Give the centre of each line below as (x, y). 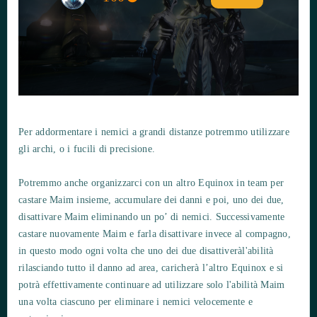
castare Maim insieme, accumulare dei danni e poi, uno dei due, (151, 200)
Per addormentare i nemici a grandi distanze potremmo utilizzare (154, 132)
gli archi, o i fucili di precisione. (87, 149)
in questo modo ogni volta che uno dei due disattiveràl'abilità (146, 250)
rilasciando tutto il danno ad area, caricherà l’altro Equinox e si (151, 267)
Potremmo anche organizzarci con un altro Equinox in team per (151, 183)
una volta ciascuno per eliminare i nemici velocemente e (136, 301)
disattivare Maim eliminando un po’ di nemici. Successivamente (152, 217)
